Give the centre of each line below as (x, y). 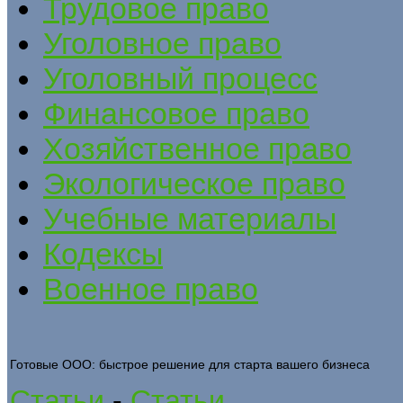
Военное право (151, 288)
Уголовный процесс (180, 78)
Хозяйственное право (197, 148)
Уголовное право (162, 43)
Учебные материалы (190, 218)
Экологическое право (194, 183)
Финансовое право (176, 113)
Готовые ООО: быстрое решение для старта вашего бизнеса (190, 364)
